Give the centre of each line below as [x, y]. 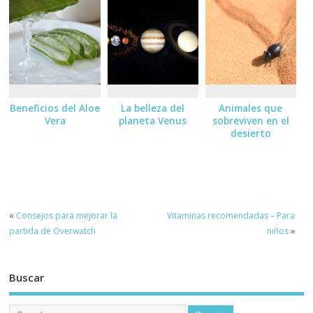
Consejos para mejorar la [67, 215]
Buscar [27, 278]
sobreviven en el [250, 121]
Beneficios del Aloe [55, 109]
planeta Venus [153, 121]
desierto [250, 134]
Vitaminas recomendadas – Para [231, 215]
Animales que [251, 109]
